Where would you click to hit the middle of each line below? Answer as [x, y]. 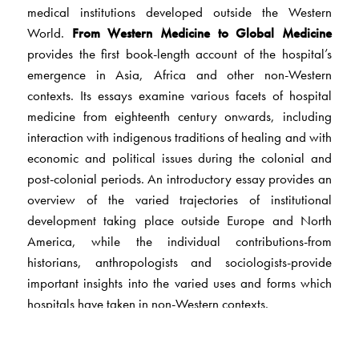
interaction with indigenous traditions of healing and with [179, 137]
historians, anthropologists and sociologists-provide [179, 262]
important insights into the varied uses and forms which [179, 283]
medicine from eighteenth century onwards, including [179, 117]
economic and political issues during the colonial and [179, 158]
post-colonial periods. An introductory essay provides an [179, 179]
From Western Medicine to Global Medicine [202, 33]
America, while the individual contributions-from [179, 242]
